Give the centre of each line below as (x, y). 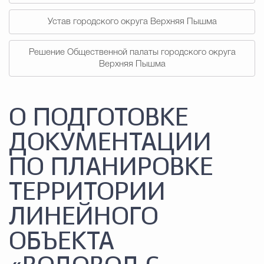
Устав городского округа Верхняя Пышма (132, 22)
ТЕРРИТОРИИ (87, 193)
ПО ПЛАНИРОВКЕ (111, 168)
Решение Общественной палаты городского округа (132, 52)
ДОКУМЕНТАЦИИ (110, 143)
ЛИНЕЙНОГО (84, 217)
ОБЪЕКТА (62, 242)
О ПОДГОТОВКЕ (99, 118)
